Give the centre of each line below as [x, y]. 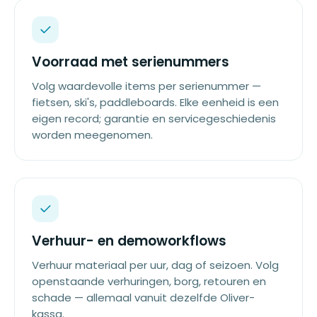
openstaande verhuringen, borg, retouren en [149, 281]
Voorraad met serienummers [131, 62]
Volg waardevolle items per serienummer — [146, 86]
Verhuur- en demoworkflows [129, 241]
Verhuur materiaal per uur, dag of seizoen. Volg [155, 265]
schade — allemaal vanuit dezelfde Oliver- [143, 298]
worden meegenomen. [92, 135]
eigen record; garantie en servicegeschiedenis [154, 119]
